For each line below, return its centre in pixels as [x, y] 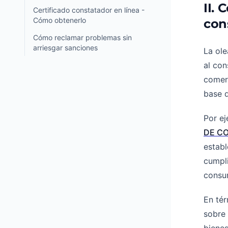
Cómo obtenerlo [60, 20]
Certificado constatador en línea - [89, 10]
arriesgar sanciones [65, 48]
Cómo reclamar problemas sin [82, 37]
